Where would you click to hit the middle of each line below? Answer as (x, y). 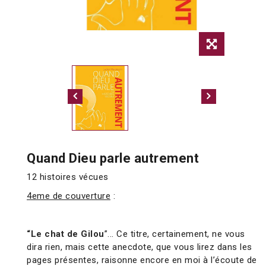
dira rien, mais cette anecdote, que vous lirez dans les (140, 247)
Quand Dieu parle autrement (113, 159)
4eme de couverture (69, 196)
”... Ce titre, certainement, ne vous (175, 234)
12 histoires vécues (69, 177)
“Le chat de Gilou (66, 234)
